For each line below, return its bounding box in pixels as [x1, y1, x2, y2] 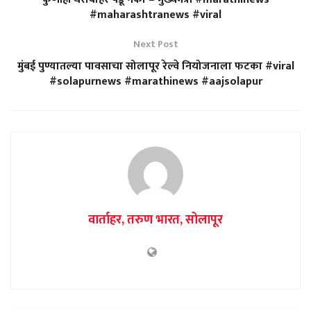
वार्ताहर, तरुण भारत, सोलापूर [88, 209, 223, 230]
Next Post [133, 35, 178, 52]
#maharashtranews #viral [90, 5, 221, 24]
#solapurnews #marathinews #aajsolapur [49, 72, 262, 91]
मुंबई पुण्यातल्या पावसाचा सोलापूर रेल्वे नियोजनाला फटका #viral [17, 56, 294, 76]
